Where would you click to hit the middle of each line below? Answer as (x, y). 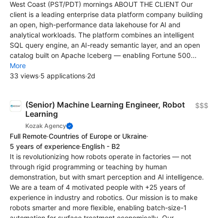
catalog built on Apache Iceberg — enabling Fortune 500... (103, 55)
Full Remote (28, 136)
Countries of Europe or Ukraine (98, 136)
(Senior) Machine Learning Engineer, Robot (105, 105)
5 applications (63, 76)
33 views (24, 76)
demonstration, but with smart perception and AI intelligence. (107, 177)
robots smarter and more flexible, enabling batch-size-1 (98, 208)
